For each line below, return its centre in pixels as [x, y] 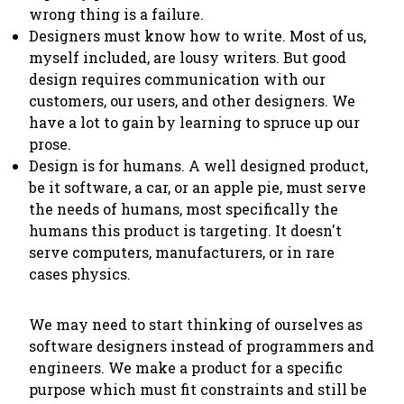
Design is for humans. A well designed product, [198, 165]
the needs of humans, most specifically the [184, 209]
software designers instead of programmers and [202, 346]
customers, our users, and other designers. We [192, 101]
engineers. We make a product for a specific [186, 367]
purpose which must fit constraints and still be [198, 389]
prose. [50, 144]
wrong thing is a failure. [116, 14]
